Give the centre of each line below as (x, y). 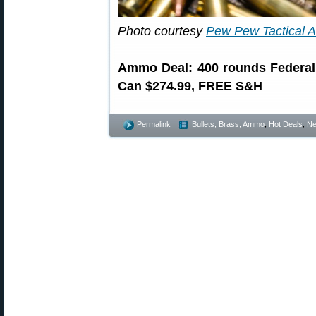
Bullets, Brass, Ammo (228, 124)
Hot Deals (286, 124)
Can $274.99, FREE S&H (190, 86)
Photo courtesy (162, 31)
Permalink (154, 124)
